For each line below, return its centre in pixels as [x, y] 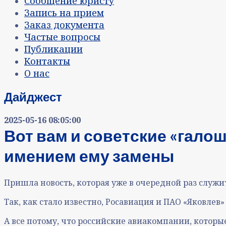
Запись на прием [64, 13]
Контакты [47, 61]
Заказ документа [64, 25]
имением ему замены [89, 156]
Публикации [53, 49]
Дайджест [33, 97]
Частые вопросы [62, 37]
